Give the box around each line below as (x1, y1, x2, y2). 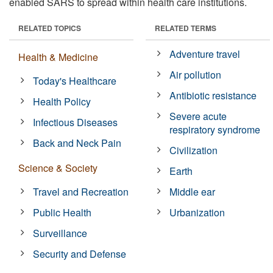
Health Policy (33, 94, 91, 108)
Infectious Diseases (33, 115, 118, 129)
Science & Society (18, 160, 97, 175)
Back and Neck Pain (33, 135, 122, 150)
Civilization (169, 143, 218, 157)
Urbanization (169, 205, 225, 219)
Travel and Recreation (33, 184, 129, 199)
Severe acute (169, 108, 227, 123)
